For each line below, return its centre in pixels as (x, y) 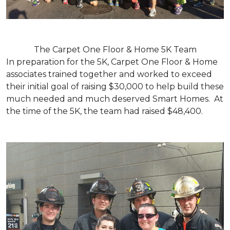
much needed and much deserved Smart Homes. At (115, 99)
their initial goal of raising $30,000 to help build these (115, 86)
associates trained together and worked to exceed (109, 74)
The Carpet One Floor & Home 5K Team (115, 49)
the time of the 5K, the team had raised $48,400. (104, 111)
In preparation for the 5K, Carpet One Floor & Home (112, 62)
